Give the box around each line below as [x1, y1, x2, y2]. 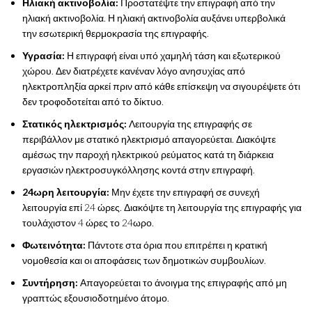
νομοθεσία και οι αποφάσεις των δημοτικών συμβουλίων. [22, 253, 266, 266]
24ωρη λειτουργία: [22, 185, 109, 198]
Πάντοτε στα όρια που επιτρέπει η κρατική [88, 238, 267, 251]
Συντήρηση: [22, 276, 80, 288]
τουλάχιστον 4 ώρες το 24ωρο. [22, 216, 154, 228]
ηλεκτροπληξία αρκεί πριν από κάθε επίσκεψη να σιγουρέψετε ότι [22, 79, 300, 92]
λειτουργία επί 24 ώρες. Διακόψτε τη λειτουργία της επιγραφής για [22, 201, 302, 213]
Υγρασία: [22, 49, 65, 61]
